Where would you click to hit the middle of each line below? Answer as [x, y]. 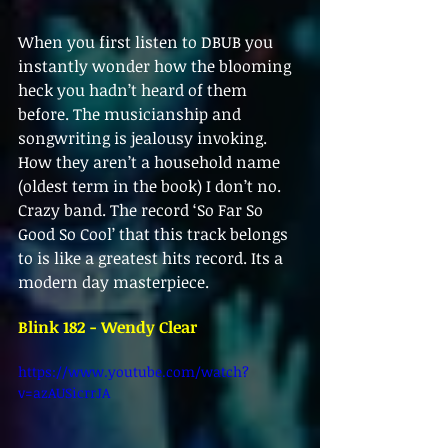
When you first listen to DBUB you [147, 41]
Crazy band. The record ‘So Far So [142, 209]
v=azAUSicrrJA [64, 392]
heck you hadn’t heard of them [134, 89]
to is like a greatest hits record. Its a [152, 257]
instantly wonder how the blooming [156, 65]
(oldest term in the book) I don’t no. [151, 185]
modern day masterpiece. [115, 281]
